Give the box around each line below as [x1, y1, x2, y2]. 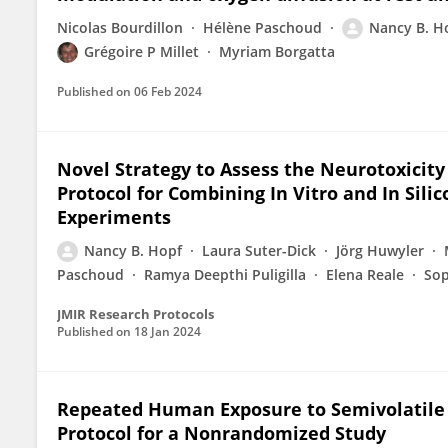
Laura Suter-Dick [202, 241, 316, 260]
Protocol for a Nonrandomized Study [57, 421, 386, 445]
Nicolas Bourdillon [57, 18, 183, 37]
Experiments [57, 205, 171, 229]
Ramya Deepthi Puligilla [144, 265, 306, 284]
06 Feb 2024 [134, 83, 202, 100]
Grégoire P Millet [84, 42, 199, 61]
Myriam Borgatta [219, 42, 335, 61]
